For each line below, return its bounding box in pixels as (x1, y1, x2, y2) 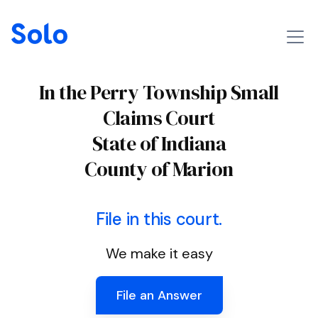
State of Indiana (92, 130, 226, 157)
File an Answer (116, 287, 202, 304)
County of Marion (84, 155, 234, 182)
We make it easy (105, 244, 213, 263)
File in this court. (95, 208, 223, 230)
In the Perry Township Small (39, 79, 279, 106)
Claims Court (103, 104, 215, 131)
